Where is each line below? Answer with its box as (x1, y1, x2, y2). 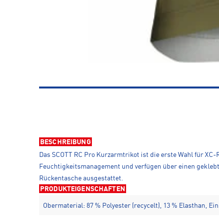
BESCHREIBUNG (40, 139, 91, 146)
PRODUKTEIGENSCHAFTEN (40, 186, 125, 193)
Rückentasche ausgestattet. (39, 175, 123, 182)
